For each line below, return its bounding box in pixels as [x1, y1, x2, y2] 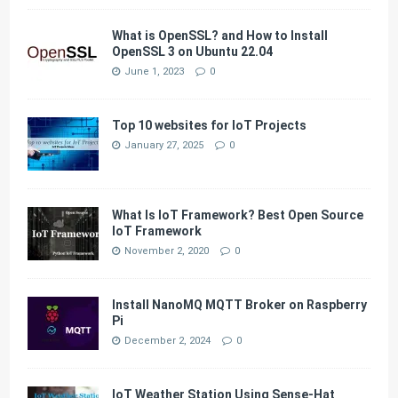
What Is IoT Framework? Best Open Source [112, 208, 364, 223]
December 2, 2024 [124, 335, 211, 347]
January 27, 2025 [124, 139, 204, 152]
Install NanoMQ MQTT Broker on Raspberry [112, 298, 368, 313]
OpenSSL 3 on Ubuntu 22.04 [112, 44, 274, 60]
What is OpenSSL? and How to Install [112, 28, 329, 44]
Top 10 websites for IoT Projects [112, 118, 307, 133]
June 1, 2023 [124, 66, 185, 78]
